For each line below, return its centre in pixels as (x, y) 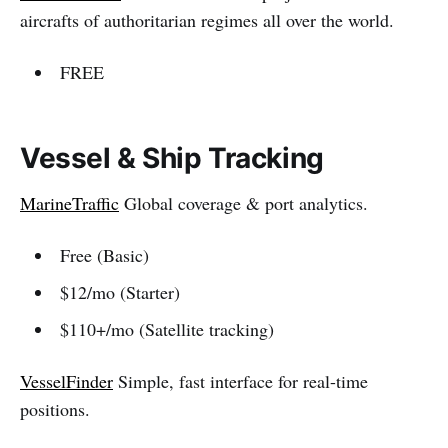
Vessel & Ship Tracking (172, 158)
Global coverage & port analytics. (243, 203)
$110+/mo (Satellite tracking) (166, 329)
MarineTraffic (69, 203)
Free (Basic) (104, 255)
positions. (55, 409)
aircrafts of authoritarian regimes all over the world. (207, 20)
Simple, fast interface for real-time (240, 381)
